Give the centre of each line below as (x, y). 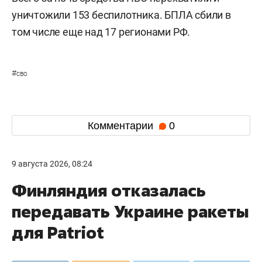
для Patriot (58, 233)
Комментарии (122, 125)
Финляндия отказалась (109, 191)
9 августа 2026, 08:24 (52, 164)
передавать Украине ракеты (130, 212)
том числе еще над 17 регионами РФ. (101, 32)
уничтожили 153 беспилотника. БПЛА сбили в (121, 15)
